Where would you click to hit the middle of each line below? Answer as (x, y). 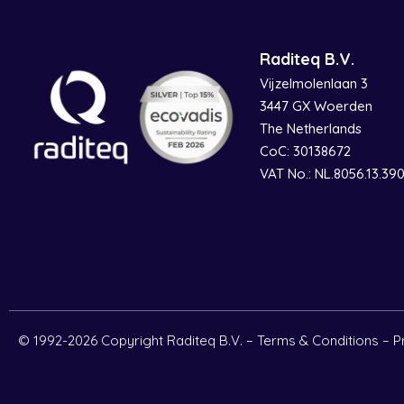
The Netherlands (311, 129)
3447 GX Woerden (317, 106)
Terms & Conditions (318, 341)
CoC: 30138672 (306, 151)
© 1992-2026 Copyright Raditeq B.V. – (138, 341)
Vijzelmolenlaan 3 (314, 83)
